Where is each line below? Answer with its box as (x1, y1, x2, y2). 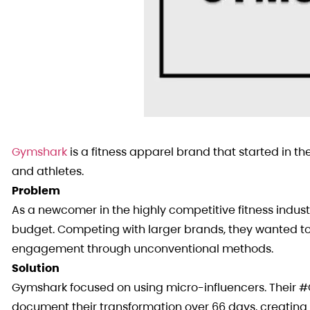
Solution (12, 260, 60, 276)
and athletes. (12, 163, 84, 179)
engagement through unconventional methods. (12, 241, 273, 257)
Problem (12, 183, 60, 199)
